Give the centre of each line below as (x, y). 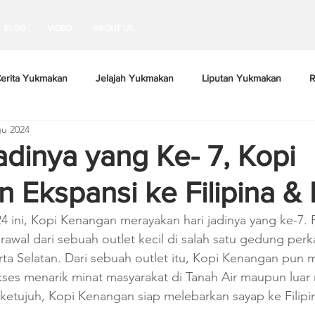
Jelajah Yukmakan (135, 78)
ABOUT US (113, 28)
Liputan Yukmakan (242, 78)
